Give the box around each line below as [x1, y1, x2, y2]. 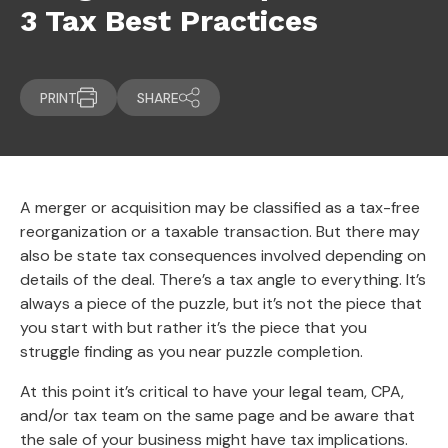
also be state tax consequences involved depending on [20, 245, 426, 266]
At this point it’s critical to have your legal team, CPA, [20, 381, 404, 402]
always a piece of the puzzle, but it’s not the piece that [20, 293, 422, 314]
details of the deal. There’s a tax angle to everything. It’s [20, 269, 426, 290]
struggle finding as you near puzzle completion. [20, 341, 367, 362]
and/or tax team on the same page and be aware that [20, 405, 415, 426]
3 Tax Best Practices [20, 3, 318, 38]
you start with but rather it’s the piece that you [20, 317, 367, 338]
